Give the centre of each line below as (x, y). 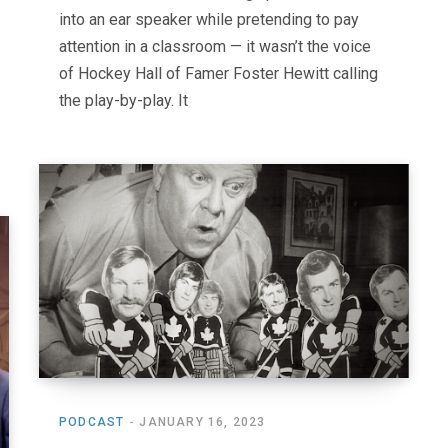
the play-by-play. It (123, 101)
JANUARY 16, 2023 (202, 422)
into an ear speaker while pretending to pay (209, 20)
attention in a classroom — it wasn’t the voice (215, 47)
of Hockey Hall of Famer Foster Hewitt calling (218, 74)
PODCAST (92, 422)
